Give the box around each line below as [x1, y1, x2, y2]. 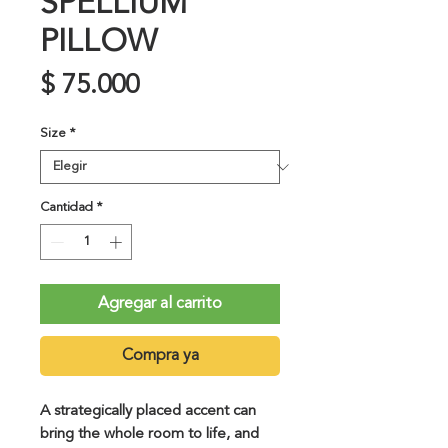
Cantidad [40, 201, 93, 214]
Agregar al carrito [98, 295, 222, 312]
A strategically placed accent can [40, 403, 256, 419]
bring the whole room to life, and [40, 426, 259, 442]
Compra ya [121, 347, 199, 364]
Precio [138, 72, 209, 98]
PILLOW [40, 27, 157, 59]
